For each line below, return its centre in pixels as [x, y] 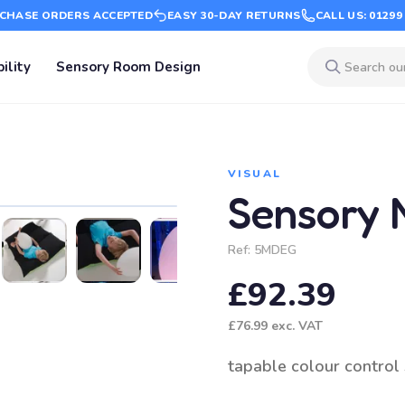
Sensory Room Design [129, 67]
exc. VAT [295, 326]
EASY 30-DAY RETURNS [234, 15]
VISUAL [254, 174]
